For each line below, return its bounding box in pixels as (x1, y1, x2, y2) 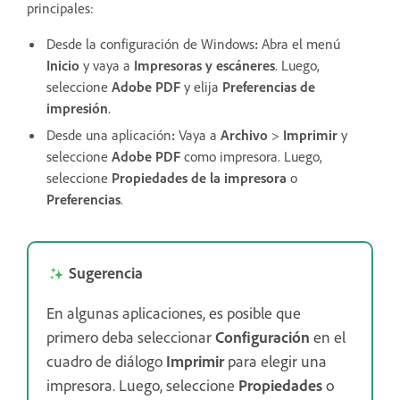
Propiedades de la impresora (112, 169, 287, 187)
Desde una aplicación (46, 126, 171, 145)
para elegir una (224, 351, 327, 371)
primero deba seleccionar (46, 327, 215, 347)
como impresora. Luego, (180, 147, 322, 166)
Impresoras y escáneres (134, 56, 275, 75)
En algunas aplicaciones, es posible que (46, 303, 301, 323)
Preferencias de (222, 78, 315, 96)
